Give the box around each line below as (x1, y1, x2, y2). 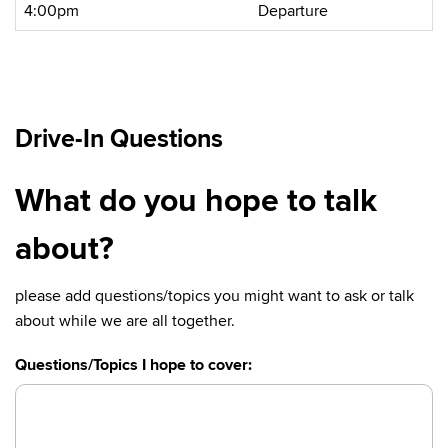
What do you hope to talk (15, 182, 377, 221)
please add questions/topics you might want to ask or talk (15, 286, 414, 306)
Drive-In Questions (15, 124, 223, 155)
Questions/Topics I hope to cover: (15, 355, 252, 375)
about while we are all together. (15, 311, 235, 331)
